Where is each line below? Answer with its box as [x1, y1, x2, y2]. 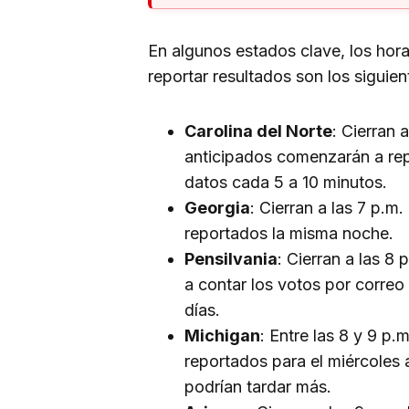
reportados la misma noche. [184, 223, 393, 243]
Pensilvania [184, 248, 278, 268]
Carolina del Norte [184, 121, 332, 141]
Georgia [184, 197, 250, 217]
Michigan [184, 325, 260, 345]
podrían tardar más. [184, 376, 331, 396]
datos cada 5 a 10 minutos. [184, 172, 387, 192]
